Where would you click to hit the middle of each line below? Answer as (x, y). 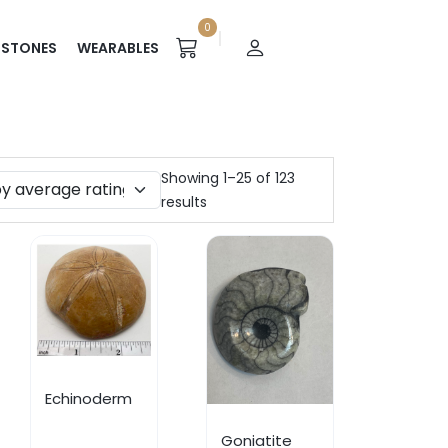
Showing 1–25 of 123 (228, 178)
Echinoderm (89, 398)
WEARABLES (118, 48)
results (184, 202)
